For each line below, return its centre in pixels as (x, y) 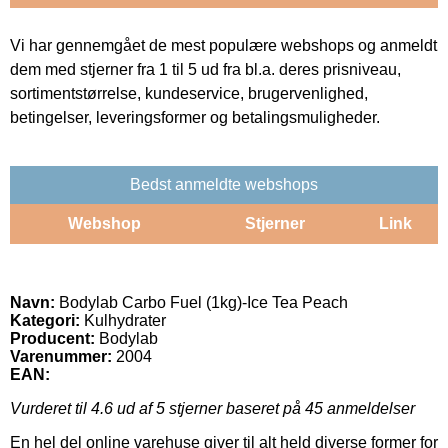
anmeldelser (369, 408)
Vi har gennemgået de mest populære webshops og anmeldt (223, 45)
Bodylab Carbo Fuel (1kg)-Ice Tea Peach (201, 302)
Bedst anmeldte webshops (224, 184)
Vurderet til (50, 408)
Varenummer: (61, 356)
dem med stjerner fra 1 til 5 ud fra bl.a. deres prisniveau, (205, 69)
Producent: (52, 338)
